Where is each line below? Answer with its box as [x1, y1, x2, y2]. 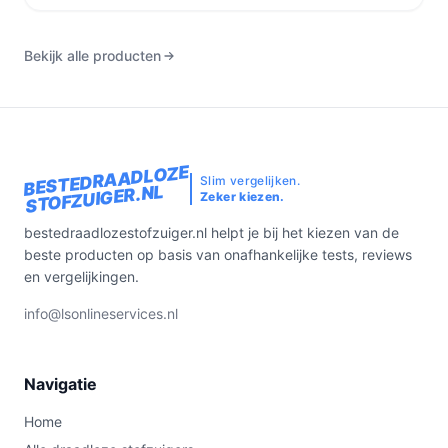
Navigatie [24, 374, 97, 394]
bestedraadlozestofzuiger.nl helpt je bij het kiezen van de [24, 224, 399, 241]
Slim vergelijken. [200, 173, 301, 188]
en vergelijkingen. [24, 268, 139, 285]
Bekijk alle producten [24, 47, 161, 64]
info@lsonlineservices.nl [24, 305, 178, 322]
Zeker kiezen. [200, 189, 285, 204]
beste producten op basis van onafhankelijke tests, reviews [24, 246, 412, 263]
